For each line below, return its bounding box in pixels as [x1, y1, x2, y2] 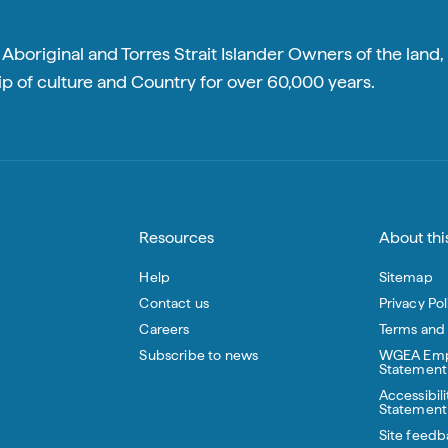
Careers [139, 320, 190, 337]
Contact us [139, 294, 210, 311]
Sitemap [378, 268, 433, 285]
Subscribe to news [139, 346, 259, 363]
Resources [139, 227, 215, 247]
